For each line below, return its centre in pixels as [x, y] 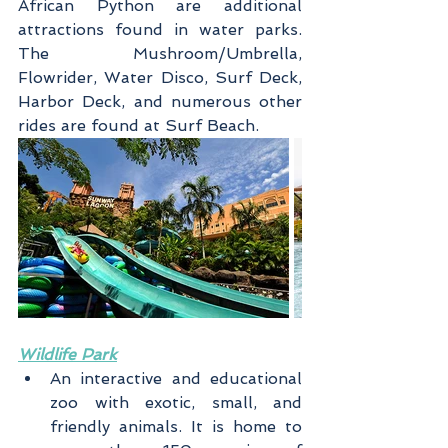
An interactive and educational [176, 378]
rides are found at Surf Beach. [138, 125]
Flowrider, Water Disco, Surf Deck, [160, 77]
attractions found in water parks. [160, 29]
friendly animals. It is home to [176, 426]
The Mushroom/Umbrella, [160, 53]
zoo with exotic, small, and [176, 402]
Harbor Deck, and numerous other [160, 101]
